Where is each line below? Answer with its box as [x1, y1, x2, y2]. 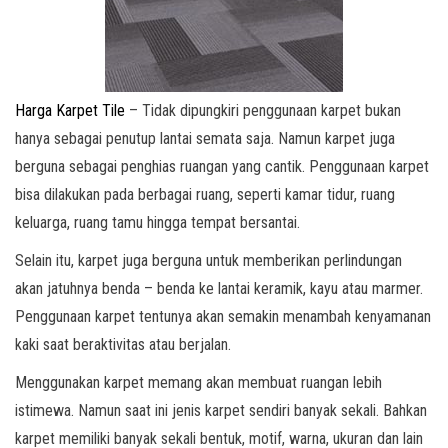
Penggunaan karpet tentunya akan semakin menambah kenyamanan [15, 307, 431, 326]
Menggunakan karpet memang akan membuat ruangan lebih [15, 373, 382, 392]
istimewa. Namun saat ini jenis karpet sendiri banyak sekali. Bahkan [15, 401, 427, 420]
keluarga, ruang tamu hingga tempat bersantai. [15, 213, 300, 232]
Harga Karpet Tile [15, 101, 125, 120]
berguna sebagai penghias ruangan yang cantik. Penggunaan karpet [15, 157, 429, 176]
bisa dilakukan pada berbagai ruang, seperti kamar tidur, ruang [15, 185, 395, 204]
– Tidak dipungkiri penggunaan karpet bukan [125, 101, 401, 120]
